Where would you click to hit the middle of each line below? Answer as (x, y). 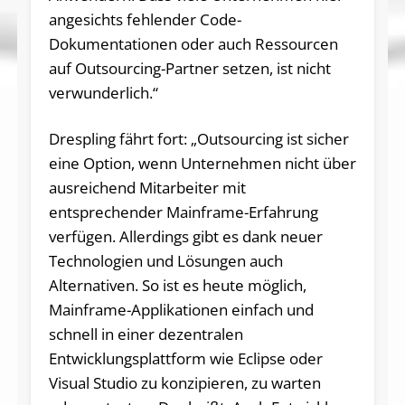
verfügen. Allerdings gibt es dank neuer (185, 236)
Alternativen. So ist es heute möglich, (177, 285)
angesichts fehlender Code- (145, 19)
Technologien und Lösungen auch (165, 260)
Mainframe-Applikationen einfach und (181, 309)
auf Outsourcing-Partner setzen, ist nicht (189, 68)
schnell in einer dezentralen (146, 334)
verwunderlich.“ (103, 92)
